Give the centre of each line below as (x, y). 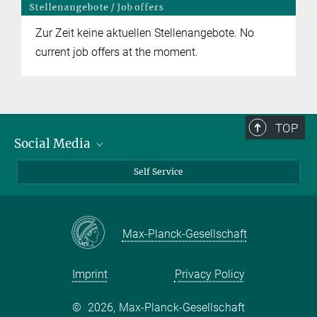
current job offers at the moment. (117, 52)
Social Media (54, 144)
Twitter (45, 262)
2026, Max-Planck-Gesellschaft (166, 308)
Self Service (158, 172)
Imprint (90, 275)
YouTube (50, 215)
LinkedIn (49, 192)
